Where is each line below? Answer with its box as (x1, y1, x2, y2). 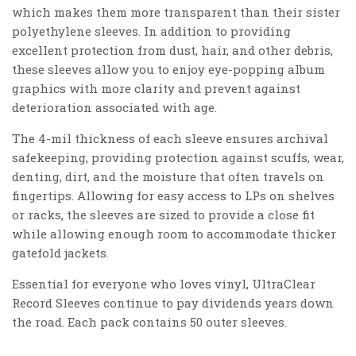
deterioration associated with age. (12, 99, 220, 116)
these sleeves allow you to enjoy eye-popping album (12, 61, 325, 78)
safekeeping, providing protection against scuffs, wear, (12, 149, 344, 166)
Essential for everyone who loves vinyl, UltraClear (12, 276, 315, 292)
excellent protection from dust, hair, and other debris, (12, 42, 333, 59)
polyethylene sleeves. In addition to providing (12, 23, 291, 40)
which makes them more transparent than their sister (12, 4, 340, 21)
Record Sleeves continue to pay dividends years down (12, 295, 334, 311)
